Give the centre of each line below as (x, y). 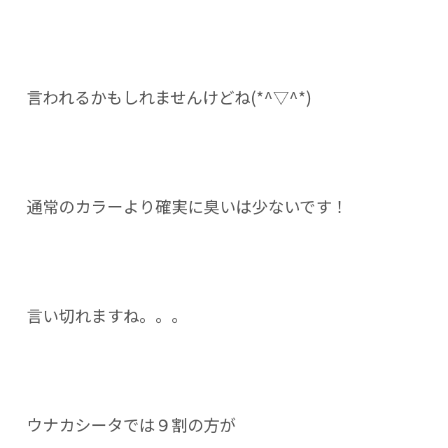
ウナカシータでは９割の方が (131, 424)
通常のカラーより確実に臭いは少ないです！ (187, 206)
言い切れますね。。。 (107, 315)
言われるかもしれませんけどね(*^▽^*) (169, 96)
